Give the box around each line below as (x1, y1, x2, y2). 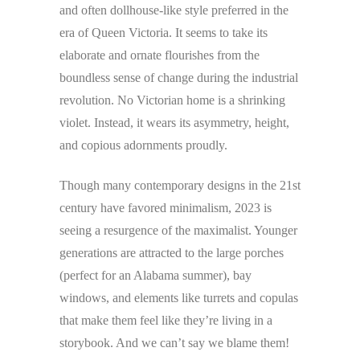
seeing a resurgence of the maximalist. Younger (59, 223, 297, 238)
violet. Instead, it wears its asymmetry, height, (59, 116, 289, 130)
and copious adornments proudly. (59, 138, 227, 153)
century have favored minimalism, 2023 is (59, 201, 272, 215)
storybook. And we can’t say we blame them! (59, 336, 289, 350)
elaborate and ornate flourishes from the (59, 48, 260, 63)
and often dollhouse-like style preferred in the (59, 3, 288, 18)
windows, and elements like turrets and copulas (59, 291, 298, 305)
